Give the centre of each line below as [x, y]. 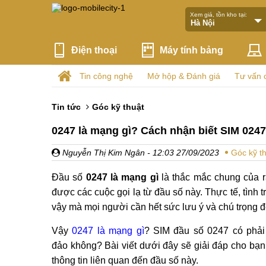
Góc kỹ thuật [118, 107]
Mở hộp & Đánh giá [184, 76]
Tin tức [66, 107]
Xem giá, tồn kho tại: [218, 14]
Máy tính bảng [192, 50]
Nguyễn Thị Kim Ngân [102, 153]
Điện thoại [94, 50]
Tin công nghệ [106, 76]
